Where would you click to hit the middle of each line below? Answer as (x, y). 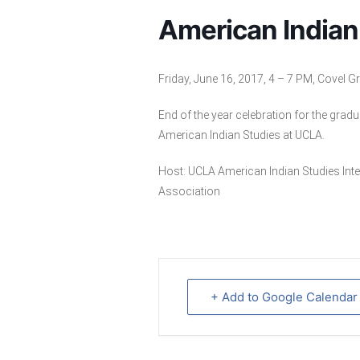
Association (189, 191)
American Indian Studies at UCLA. (241, 135)
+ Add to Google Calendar (284, 297)
